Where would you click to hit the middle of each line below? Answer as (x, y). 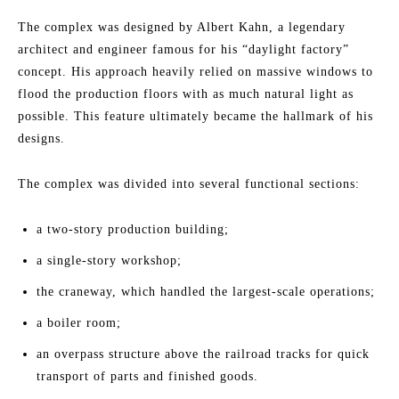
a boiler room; (79, 323)
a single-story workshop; (109, 261)
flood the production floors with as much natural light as (186, 94)
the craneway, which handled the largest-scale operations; (206, 292)
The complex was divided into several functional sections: (189, 184)
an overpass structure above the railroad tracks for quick (203, 354)
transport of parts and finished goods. (147, 376)
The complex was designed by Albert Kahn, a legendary (182, 27)
